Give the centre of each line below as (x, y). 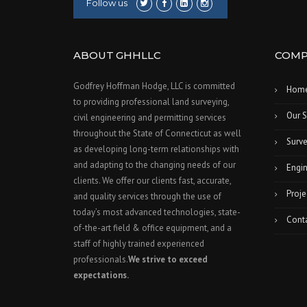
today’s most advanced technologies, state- (157, 212)
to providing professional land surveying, (151, 101)
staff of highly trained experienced (139, 243)
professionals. (101, 259)
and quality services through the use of (147, 196)
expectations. (101, 275)
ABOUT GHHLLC (117, 55)
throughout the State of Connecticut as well (157, 133)
